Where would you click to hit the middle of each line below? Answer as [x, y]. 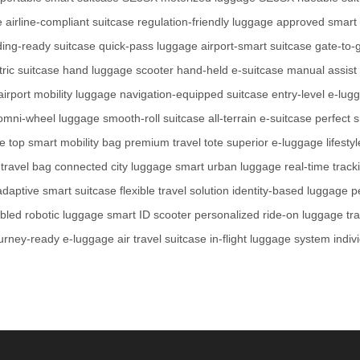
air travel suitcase [162, 239]
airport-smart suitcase [256, 46]
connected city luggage [113, 167]
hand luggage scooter [118, 70]
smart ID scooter [149, 215]
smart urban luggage [228, 167]
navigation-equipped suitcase [194, 94]
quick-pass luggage [148, 46]
